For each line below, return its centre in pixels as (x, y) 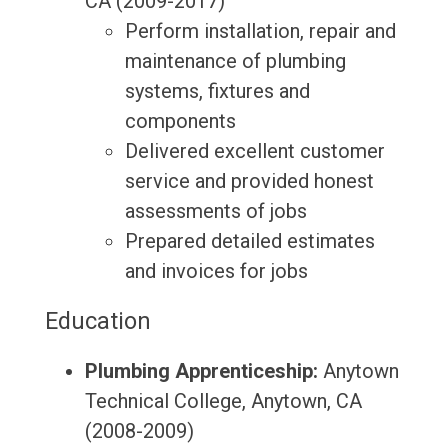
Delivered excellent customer (254, 151)
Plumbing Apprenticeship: (201, 371)
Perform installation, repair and (260, 31)
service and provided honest (249, 181)
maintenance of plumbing (235, 61)
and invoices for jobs (216, 271)
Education (97, 321)
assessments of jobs (215, 211)
